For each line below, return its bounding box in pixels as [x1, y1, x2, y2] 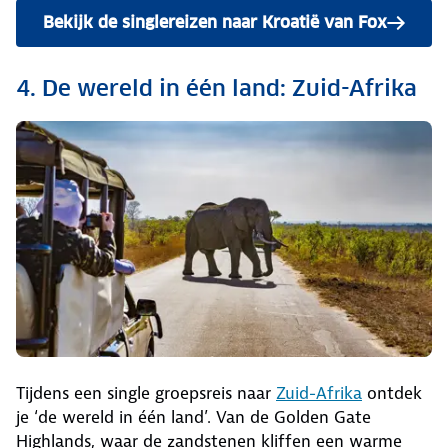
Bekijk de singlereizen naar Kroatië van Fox [43, 12, 387, 34]
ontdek [362, 381, 422, 404]
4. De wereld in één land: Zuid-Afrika [16, 74, 417, 103]
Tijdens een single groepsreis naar [16, 381, 276, 404]
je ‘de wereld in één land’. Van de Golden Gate [16, 405, 371, 428]
